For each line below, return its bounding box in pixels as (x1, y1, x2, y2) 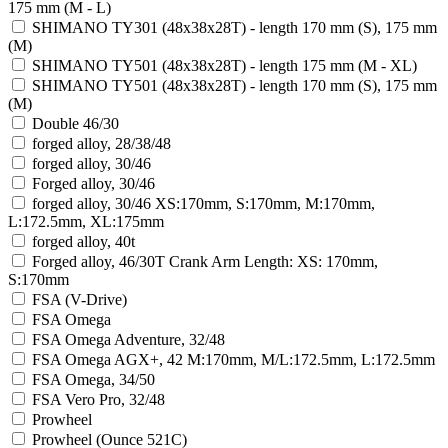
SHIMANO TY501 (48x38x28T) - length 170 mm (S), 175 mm (32, 76, 437, 94)
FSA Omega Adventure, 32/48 (32, 330, 225, 348)
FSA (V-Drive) (32, 290, 127, 308)
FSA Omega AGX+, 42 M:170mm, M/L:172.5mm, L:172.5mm (32, 350, 435, 368)
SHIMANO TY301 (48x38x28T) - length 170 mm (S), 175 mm (32, 18, 437, 36)
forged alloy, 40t (32, 232, 135, 250)
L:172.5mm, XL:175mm (8, 212, 164, 230)
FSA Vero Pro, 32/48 (32, 390, 165, 408)
